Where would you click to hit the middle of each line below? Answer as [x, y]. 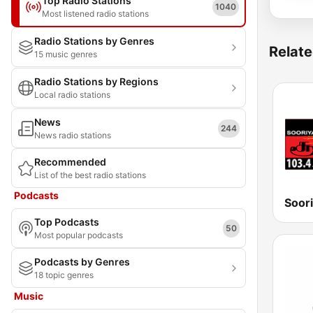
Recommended [70, 162]
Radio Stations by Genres [94, 41]
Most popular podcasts [79, 235]
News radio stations [73, 135]
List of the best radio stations [90, 175]
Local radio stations [72, 95]
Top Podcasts [67, 222]
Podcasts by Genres [82, 262]
